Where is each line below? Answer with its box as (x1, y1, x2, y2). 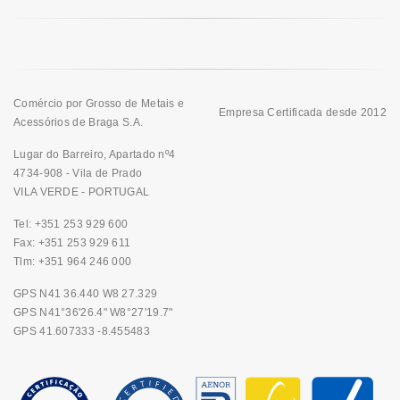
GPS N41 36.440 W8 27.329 (13, 287, 158, 300)
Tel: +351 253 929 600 (13, 217, 129, 230)
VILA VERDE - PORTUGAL (13, 185, 150, 198)
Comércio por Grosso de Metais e (13, 96, 185, 110)
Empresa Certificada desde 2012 (219, 106, 387, 120)
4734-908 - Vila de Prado (13, 166, 143, 179)
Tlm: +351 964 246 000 (13, 254, 132, 268)
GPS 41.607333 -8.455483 (13, 324, 150, 337)
